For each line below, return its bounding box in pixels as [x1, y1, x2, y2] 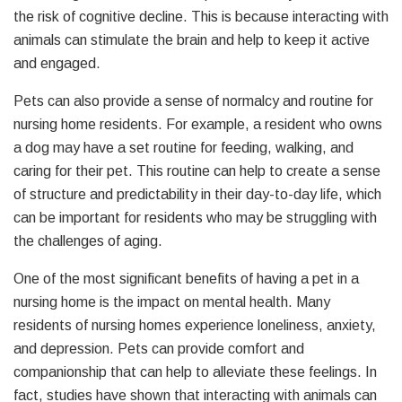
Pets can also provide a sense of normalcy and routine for [13, 92, 373, 109]
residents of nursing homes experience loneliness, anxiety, [13, 317, 376, 333]
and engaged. [13, 55, 100, 71]
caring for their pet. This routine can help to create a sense [13, 162, 380, 179]
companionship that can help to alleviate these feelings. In [13, 363, 377, 380]
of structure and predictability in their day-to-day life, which [13, 186, 381, 202]
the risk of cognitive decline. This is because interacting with [13, 8, 389, 24]
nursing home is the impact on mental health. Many [13, 293, 330, 310]
